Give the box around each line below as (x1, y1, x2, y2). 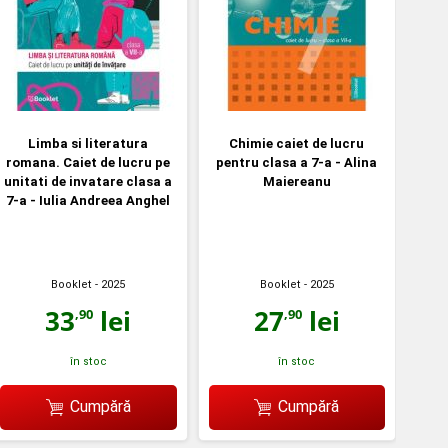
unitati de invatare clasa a (4, 174, 173, 190)
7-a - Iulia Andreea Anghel (6, 193, 171, 209)
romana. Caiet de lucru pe (6, 155, 171, 171)
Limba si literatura (28, 136, 149, 152)
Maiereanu (262, 174, 331, 190)
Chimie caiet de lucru (229, 136, 365, 152)
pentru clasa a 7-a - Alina (216, 155, 378, 171)
